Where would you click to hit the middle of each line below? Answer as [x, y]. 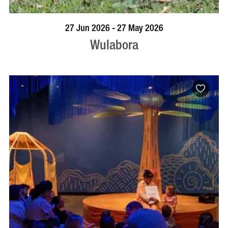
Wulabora [114, 45]
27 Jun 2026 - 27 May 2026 [114, 28]
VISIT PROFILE [114, 25]
